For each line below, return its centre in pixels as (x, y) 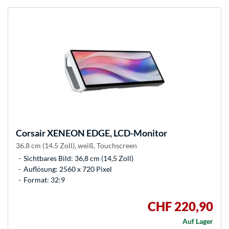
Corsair (31, 133)
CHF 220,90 (180, 207)
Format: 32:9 (44, 180)
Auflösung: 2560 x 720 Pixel (68, 169)
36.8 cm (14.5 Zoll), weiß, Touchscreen (76, 146)
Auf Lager (198, 221)
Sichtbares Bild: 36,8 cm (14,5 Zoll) (78, 158)
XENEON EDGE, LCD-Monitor (106, 133)
